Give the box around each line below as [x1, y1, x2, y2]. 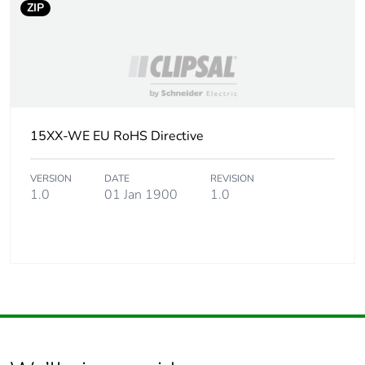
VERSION [30, 172, 72, 186]
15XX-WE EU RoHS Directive [30, 127, 204, 146]
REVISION [210, 172, 254, 186]
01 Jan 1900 [104, 186, 178, 204]
